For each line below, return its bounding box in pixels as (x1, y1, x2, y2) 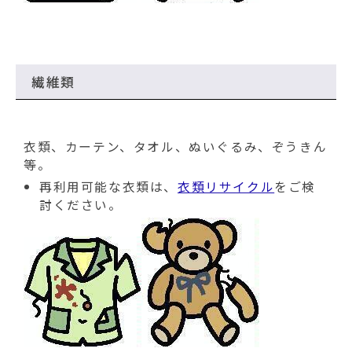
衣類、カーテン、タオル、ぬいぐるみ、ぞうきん (24, 137, 328, 156)
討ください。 (39, 196, 123, 214)
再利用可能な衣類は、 (39, 178, 178, 196)
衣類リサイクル (178, 178, 275, 196)
